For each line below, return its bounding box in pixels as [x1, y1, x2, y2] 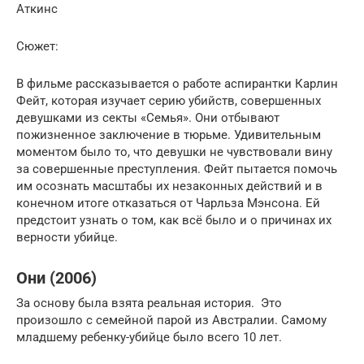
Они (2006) [16, 269, 97, 288]
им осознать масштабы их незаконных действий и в [16, 179, 323, 193]
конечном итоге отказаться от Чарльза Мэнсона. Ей [16, 196, 320, 210]
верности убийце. [16, 230, 118, 245]
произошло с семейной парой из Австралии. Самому [16, 313, 327, 327]
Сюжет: [16, 39, 58, 54]
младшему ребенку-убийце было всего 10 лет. [16, 330, 282, 344]
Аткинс [16, 2, 58, 16]
